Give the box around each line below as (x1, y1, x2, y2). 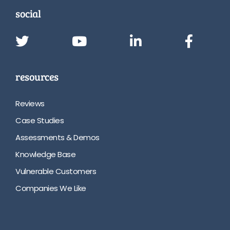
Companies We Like (15, 183, 86, 194)
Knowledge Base (15, 149, 75, 160)
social (15, 6, 41, 21)
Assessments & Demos (15, 132, 100, 143)
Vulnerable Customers (15, 166, 96, 177)
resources (15, 69, 59, 84)
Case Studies (15, 115, 64, 126)
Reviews (15, 98, 45, 109)
